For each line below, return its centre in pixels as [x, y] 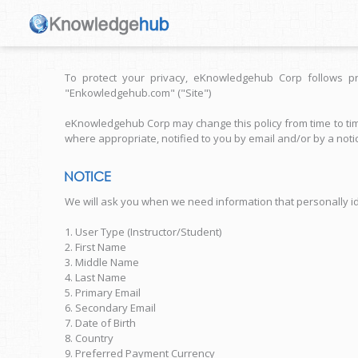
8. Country [89, 338]
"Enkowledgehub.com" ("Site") [138, 93]
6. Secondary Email [110, 308]
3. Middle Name [102, 262]
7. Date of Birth [100, 323]
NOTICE [88, 176]
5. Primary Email [103, 292]
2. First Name [95, 247]
